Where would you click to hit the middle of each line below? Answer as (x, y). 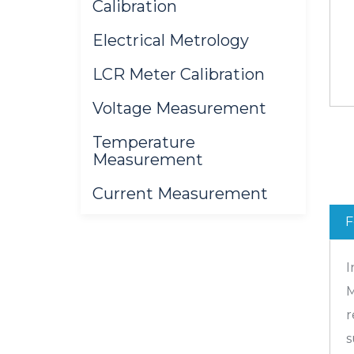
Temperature (144, 143)
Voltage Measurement (179, 109)
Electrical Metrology (171, 41)
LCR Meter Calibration (179, 75)
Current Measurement (180, 194)
